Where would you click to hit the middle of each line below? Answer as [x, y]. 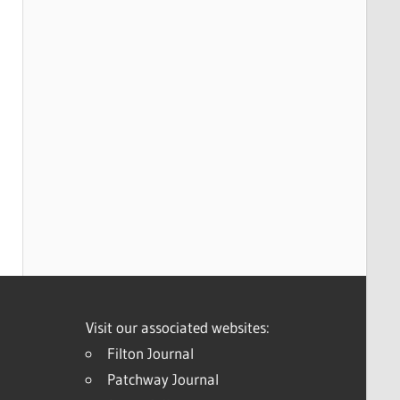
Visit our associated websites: [177, 327]
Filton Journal [150, 353]
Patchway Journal [162, 379]
